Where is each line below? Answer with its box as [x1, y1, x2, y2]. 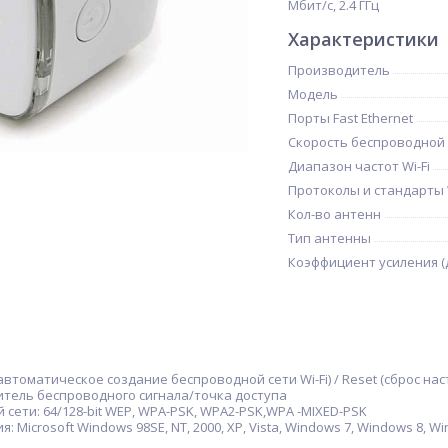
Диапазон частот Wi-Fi [288, 157, 430, 175]
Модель [288, 85, 338, 103]
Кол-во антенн [288, 205, 381, 223]
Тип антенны [288, 229, 371, 247]
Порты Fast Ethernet [288, 109, 413, 127]
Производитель [288, 61, 390, 79]
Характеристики [288, 27, 439, 51]
